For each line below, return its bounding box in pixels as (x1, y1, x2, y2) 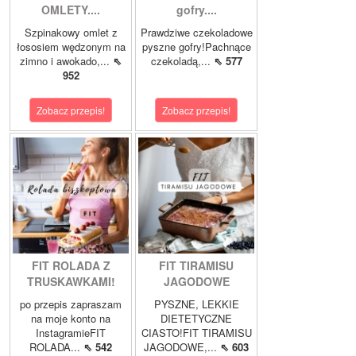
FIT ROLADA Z (31, 257, 110, 274)
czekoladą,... (150, 53, 214, 69)
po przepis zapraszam (20, 296, 122, 312)
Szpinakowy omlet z (24, 25, 118, 41)
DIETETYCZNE (161, 311, 232, 327)
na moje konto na (31, 311, 110, 327)
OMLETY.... (41, 2, 100, 18)
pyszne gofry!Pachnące (141, 39, 251, 55)
